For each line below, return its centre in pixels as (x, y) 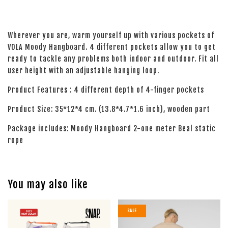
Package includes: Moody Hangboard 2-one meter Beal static (112, 129)
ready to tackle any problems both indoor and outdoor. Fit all (113, 59)
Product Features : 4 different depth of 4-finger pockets (107, 90)
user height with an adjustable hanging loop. (84, 70)
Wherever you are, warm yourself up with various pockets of (111, 35)
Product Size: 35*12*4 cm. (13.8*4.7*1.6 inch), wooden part (110, 109)
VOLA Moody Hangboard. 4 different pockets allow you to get (112, 47)
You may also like (48, 184)
